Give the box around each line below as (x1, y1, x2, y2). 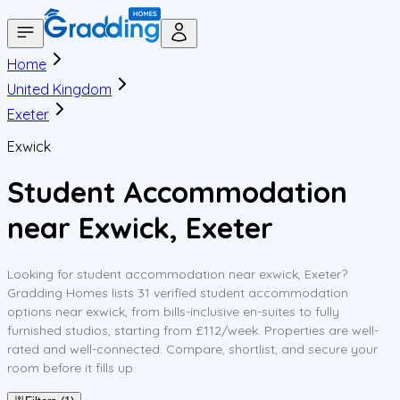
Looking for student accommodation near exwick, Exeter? (7, 265, 347, 282)
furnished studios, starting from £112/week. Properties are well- (7, 321, 379, 338)
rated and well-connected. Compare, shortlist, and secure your (7, 340, 378, 357)
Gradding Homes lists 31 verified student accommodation (7, 284, 348, 301)
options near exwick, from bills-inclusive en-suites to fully (7, 303, 339, 320)
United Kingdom (7, 80, 112, 98)
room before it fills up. (7, 359, 136, 376)
